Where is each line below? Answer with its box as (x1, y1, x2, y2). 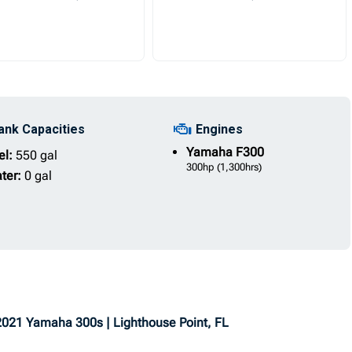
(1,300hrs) (216, 161, 262, 173)
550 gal (15, 148, 57, 163)
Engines (195, 122, 243, 137)
